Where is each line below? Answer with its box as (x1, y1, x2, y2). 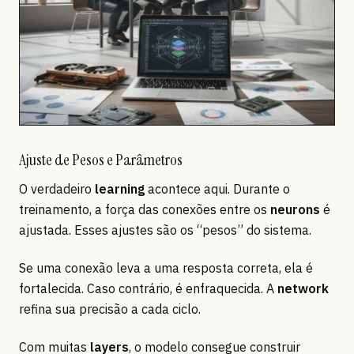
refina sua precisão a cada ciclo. (19, 301, 201, 318)
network (277, 281, 329, 297)
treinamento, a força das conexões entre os (19, 201, 270, 218)
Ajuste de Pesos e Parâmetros (19, 149, 183, 171)
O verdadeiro (19, 181, 95, 198)
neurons (270, 201, 320, 218)
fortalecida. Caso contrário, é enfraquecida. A (19, 281, 277, 297)
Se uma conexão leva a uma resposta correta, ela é (19, 260, 313, 277)
